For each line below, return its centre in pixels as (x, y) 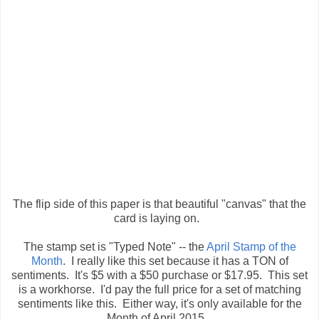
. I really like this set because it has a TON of (175, 261)
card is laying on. (159, 219)
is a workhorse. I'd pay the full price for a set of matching (159, 290)
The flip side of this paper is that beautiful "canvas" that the (159, 204)
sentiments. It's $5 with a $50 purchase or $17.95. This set (159, 276)
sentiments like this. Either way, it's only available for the (159, 304)
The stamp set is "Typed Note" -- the (115, 247)
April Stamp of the (251, 247)
